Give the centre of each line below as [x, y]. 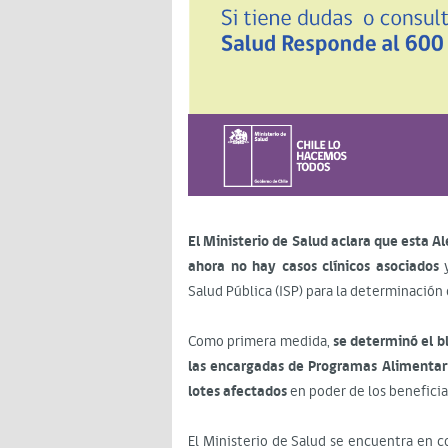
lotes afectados [237, 391]
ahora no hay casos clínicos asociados [313, 266]
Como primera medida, [259, 341]
